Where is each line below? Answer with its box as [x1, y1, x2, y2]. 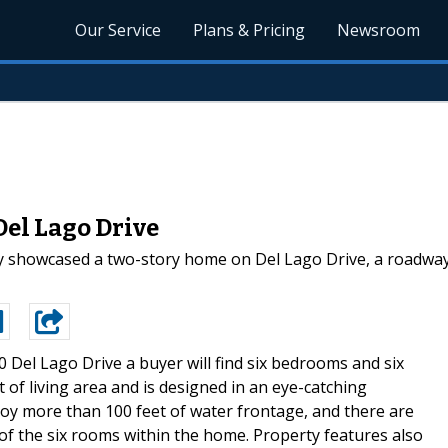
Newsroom [337, 19, 421, 41]
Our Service [75, 19, 162, 41]
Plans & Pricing [193, 19, 306, 41]
